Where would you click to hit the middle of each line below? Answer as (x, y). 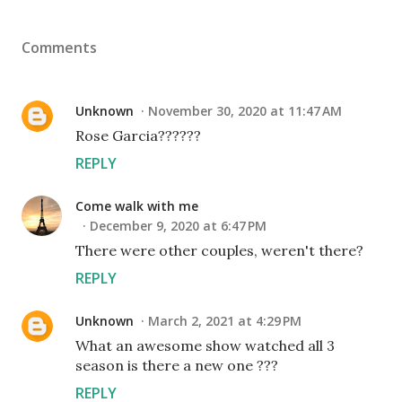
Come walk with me (137, 206)
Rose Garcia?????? (138, 135)
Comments (59, 48)
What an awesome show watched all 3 (205, 345)
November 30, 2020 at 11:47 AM (245, 111)
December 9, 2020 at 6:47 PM (178, 226)
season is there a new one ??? (177, 365)
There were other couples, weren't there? (219, 250)
